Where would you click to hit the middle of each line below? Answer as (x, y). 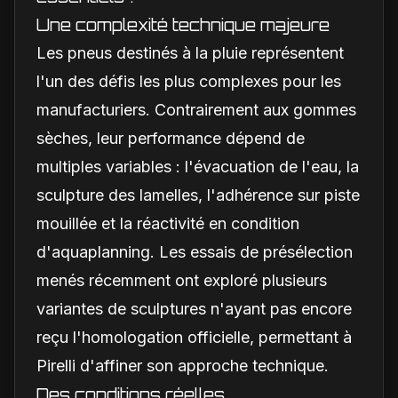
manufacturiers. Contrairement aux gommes (196, 109)
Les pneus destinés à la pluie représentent (190, 52)
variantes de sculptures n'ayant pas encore (194, 308)
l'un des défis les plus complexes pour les (189, 81)
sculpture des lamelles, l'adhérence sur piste (198, 195)
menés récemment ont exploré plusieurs (182, 280)
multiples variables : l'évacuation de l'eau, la (198, 166)
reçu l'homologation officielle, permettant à (194, 337)
